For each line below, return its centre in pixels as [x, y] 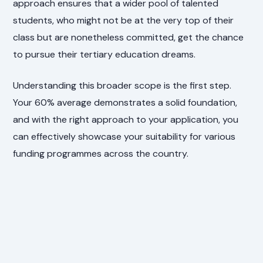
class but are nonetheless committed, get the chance [129, 37]
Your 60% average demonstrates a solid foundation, [125, 102]
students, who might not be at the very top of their [124, 20]
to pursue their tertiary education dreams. [104, 54]
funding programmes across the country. [101, 153]
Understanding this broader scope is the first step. [122, 85]
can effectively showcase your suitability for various [124, 136]
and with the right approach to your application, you [126, 119]
